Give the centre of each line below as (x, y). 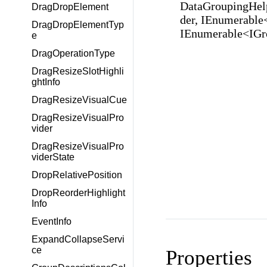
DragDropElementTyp (78, 25)
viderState (53, 157)
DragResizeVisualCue (79, 100)
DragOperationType (73, 53)
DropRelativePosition (77, 175)
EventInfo (52, 221)
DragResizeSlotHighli (78, 71)
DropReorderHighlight (78, 193)
